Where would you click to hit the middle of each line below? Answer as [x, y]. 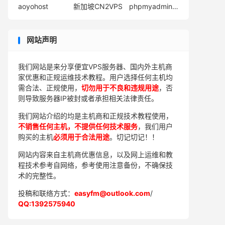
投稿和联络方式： [46, 193]
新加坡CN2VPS [98, 6]
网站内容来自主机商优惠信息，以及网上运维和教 [95, 154]
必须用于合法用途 [81, 137]
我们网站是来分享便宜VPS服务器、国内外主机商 [95, 67]
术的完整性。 [39, 176]
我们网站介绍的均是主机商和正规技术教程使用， [95, 116]
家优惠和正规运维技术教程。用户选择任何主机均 [95, 77]
